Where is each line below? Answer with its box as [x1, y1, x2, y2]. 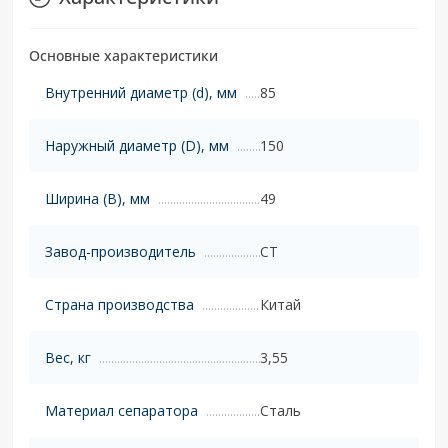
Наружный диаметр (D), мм [45, 135, 229, 155]
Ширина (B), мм [45, 188, 150, 208]
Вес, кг [45, 347, 91, 367]
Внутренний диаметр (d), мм [45, 82, 237, 102]
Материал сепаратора [45, 400, 198, 420]
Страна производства [45, 294, 194, 314]
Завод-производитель [45, 241, 196, 261]
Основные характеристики [29, 45, 218, 65]
